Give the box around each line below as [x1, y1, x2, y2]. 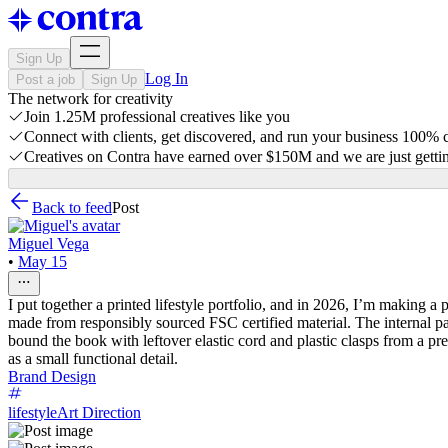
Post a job [16, 72, 75, 87]
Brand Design [8, 368, 96, 385]
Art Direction [57, 404, 141, 421]
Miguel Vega [8, 235, 89, 252]
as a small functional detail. [8, 350, 178, 367]
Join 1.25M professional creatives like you [24, 108, 290, 125]
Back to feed [32, 199, 112, 216]
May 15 [18, 253, 67, 270]
